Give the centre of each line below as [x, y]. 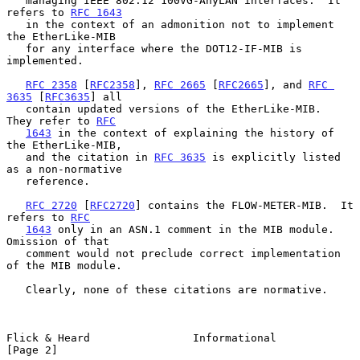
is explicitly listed [273, 157]
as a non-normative [64, 169]
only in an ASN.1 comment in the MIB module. [193, 229]
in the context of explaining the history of [193, 133]
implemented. [45, 60]
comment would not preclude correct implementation [16, 253]
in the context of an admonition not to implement [16, 24]
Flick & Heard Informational [141, 337]
